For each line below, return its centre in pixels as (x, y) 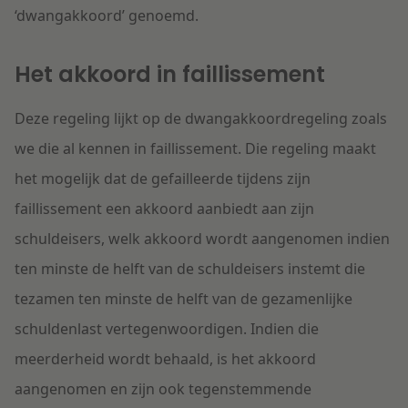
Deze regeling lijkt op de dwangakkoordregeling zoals (201, 119)
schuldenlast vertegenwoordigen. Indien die (167, 329)
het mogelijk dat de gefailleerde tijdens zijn (163, 179)
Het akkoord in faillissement (170, 75)
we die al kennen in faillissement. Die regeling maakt (195, 149)
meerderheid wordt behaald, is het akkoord (165, 359)
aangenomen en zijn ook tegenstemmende (163, 389)
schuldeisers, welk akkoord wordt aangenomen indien (202, 239)
